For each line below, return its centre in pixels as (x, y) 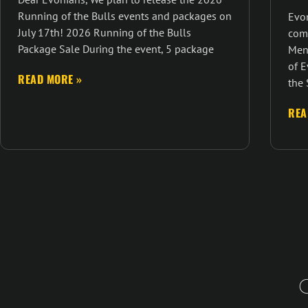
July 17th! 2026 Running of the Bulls (104, 33)
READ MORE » (50, 79)
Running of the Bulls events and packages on (125, 16)
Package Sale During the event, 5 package (116, 49)
